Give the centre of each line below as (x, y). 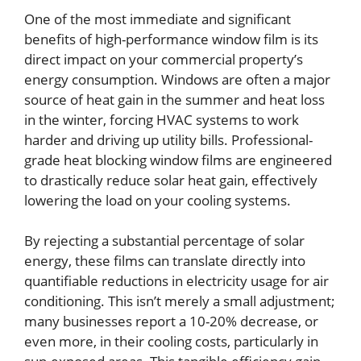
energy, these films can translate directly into (165, 261)
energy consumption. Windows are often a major (177, 79)
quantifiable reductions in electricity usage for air (176, 281)
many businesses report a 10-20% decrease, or (171, 322)
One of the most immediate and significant (158, 19)
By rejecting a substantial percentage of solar (164, 241)
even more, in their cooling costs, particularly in (171, 342)
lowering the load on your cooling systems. (158, 200)
